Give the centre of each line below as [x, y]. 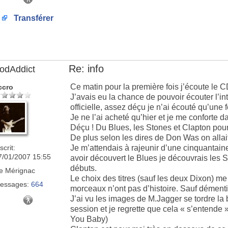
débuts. [83, 168]
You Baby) [89, 219]
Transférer [33, 18]
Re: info [86, 69]
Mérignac [19, 170]
